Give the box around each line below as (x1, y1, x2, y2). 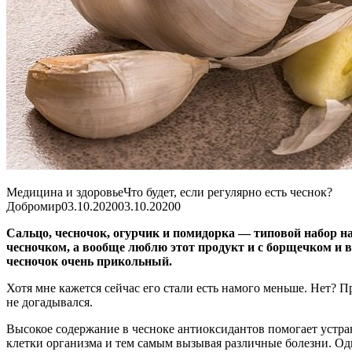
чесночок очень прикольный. (6, 255, 172, 269)
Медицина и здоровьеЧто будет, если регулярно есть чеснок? (6, 185, 332, 200)
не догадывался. (6, 295, 93, 310)
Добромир (6, 200, 61, 214)
